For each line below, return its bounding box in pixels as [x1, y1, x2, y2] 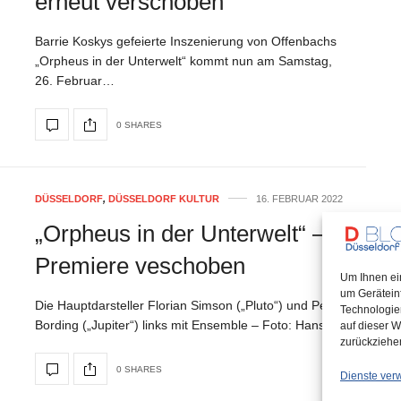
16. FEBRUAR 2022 [256, 193, 343, 204]
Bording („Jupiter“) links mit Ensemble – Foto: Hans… [35, 318, 337, 332]
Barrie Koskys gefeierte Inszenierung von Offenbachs [35, 34, 337, 48]
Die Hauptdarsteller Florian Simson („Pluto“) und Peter [35, 298, 342, 312]
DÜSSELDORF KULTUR [108, 193, 219, 204]
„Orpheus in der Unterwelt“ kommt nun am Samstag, [35, 54, 332, 68]
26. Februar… [35, 73, 115, 88]
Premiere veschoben [35, 252, 245, 279]
